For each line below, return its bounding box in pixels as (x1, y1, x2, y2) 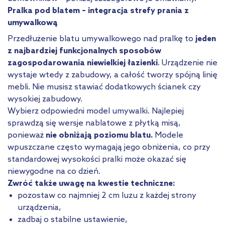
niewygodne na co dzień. (8, 166, 100, 176)
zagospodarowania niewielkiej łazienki (8, 58, 158, 68)
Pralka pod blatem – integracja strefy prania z (8, 6, 189, 16)
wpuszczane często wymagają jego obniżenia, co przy (8, 142, 210, 152)
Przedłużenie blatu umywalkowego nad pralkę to (8, 34, 195, 44)
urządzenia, (18, 202, 61, 212)
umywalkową (8, 18, 58, 28)
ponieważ (8, 130, 44, 140)
